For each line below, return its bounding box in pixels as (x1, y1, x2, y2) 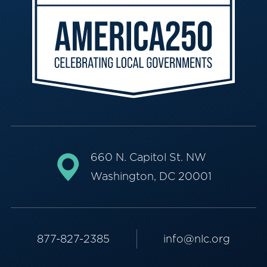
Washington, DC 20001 (90, 170, 212, 183)
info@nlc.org (163, 232, 230, 246)
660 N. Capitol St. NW (90, 151, 206, 164)
